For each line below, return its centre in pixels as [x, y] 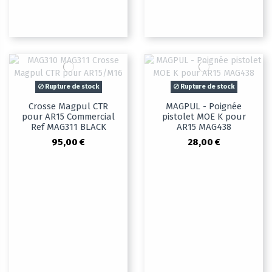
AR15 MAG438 [204, 127]
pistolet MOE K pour [204, 117]
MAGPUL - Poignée [204, 107]
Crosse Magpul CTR [68, 107]
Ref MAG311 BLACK [68, 127]
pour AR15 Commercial [68, 117]
